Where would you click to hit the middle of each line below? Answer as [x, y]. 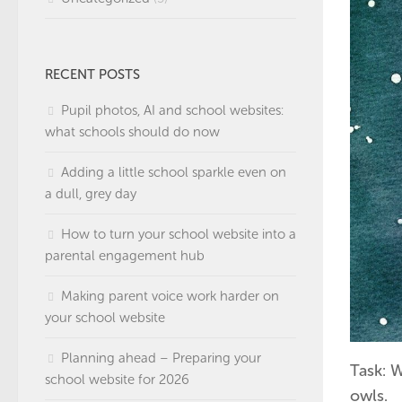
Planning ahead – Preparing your [161, 358]
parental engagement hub [125, 256]
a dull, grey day [91, 194]
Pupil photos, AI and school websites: [172, 110]
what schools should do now [132, 132]
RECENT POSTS [92, 74]
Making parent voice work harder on [170, 296]
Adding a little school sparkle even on [174, 172]
